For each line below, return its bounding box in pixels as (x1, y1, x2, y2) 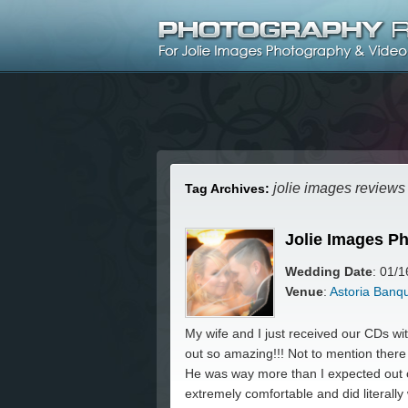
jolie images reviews (273, 180, 405, 196)
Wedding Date (285, 264, 372, 279)
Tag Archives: (185, 181, 273, 196)
